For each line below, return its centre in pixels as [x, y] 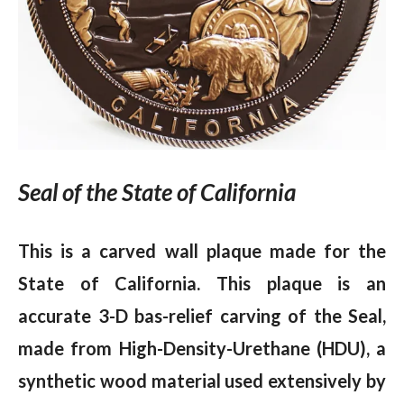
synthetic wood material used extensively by [202, 380]
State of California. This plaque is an [202, 283]
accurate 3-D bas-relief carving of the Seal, [202, 315]
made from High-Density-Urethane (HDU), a [202, 348]
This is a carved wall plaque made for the [202, 250]
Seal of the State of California [157, 192]
